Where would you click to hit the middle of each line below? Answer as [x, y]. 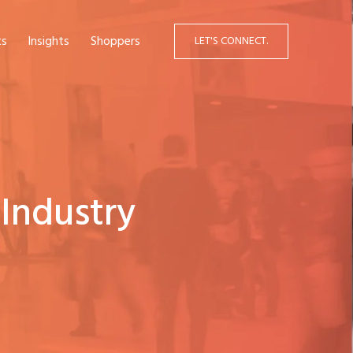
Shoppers [116, 42]
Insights [49, 42]
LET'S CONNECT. [231, 41]
